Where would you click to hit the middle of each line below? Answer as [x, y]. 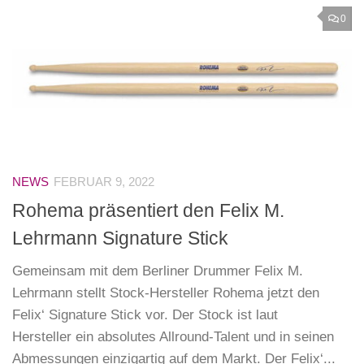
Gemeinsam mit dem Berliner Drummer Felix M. [158, 271]
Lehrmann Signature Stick [120, 238]
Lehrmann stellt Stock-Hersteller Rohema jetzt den [166, 292]
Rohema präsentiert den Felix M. [148, 210]
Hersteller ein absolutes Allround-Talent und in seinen [173, 336]
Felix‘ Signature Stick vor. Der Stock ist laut [145, 314]
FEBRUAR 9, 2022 [104, 182]
